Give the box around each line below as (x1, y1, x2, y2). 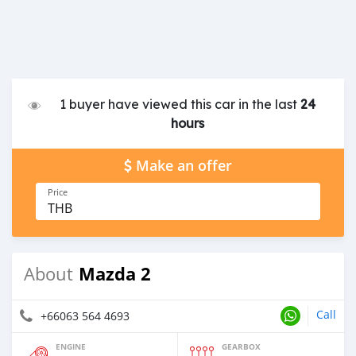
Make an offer (136, 156, 232, 175)
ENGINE (56, 340, 86, 352)
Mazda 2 (79, 261, 151, 286)
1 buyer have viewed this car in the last (60, 95, 301, 112)
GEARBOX (222, 340, 261, 352)
